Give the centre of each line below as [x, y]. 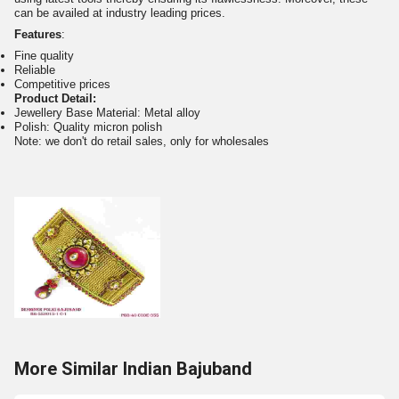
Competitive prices [62, 84]
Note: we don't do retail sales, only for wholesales [142, 141]
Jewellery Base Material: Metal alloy [107, 112]
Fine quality [44, 55]
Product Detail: [55, 98]
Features [38, 35]
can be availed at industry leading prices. [120, 13]
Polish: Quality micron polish [88, 126]
